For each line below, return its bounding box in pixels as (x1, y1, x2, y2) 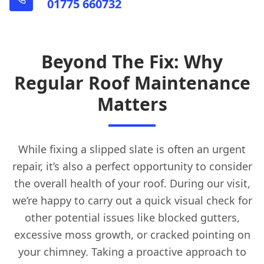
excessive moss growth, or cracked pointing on (14, 227, 250, 242)
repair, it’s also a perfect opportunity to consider (12, 159, 252, 174)
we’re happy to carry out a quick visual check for (12, 193, 252, 208)
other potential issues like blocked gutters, (24, 210, 240, 225)
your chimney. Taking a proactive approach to (18, 245, 246, 259)
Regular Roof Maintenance (14, 71, 250, 95)
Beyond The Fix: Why (41, 49, 223, 74)
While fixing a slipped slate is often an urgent (18, 142, 246, 157)
